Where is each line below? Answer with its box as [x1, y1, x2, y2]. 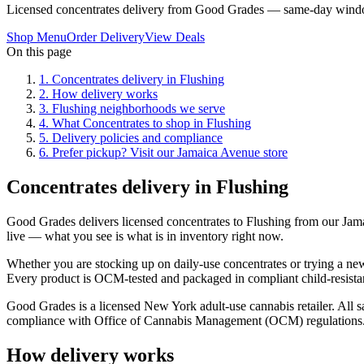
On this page [6, 44, 71, 58]
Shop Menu [6, 29, 67, 44]
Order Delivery [67, 29, 145, 44]
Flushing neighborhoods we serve [52, 101, 225, 115]
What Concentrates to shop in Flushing [52, 115, 251, 130]
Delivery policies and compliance [52, 130, 223, 145]
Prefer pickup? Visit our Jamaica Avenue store [52, 145, 288, 159]
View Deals [145, 29, 205, 44]
